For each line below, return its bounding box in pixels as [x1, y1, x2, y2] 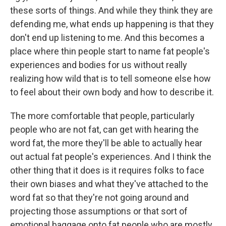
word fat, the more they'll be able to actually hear [10, 137, 202, 148]
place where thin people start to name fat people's [10, 45, 210, 56]
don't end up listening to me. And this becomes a [10, 32, 204, 43]
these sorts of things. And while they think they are [10, 5, 213, 16]
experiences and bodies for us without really [10, 59, 187, 70]
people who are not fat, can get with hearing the [10, 124, 199, 135]
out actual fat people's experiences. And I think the [10, 151, 211, 162]
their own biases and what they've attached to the [10, 178, 208, 189]
